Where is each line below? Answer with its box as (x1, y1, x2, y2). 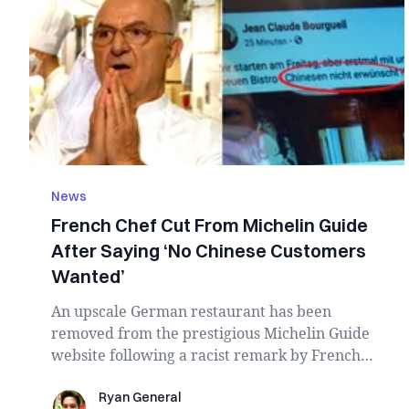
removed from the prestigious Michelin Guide (51, 323, 370, 343)
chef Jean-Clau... (51, 367, 163, 387)
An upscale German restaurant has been (51, 301, 331, 321)
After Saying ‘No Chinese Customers (51, 239, 366, 262)
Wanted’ (51, 265, 125, 288)
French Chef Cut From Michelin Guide (51, 214, 368, 236)
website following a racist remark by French (51, 345, 361, 365)
